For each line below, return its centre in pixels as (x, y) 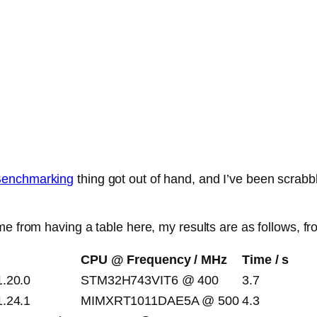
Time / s (266, 260)
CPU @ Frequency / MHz (154, 260)
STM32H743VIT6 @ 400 (150, 281)
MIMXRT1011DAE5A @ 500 (160, 301)
